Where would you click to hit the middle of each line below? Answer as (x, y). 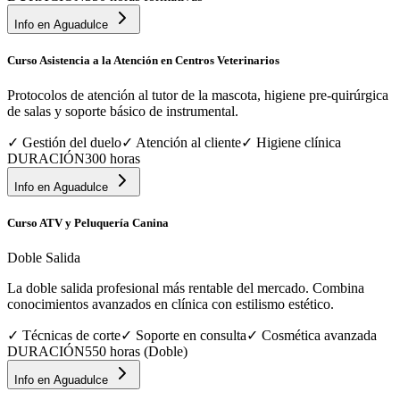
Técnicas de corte (71, 336)
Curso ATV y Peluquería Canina (88, 223)
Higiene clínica (299, 143)
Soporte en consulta (191, 336)
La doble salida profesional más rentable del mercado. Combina (186, 288)
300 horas (112, 159)
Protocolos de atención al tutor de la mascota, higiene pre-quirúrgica (198, 96)
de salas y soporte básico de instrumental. (123, 112)
